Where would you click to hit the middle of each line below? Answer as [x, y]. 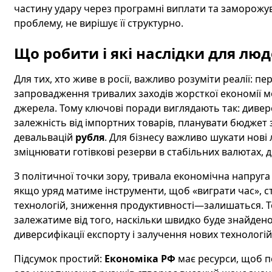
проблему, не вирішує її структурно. [98, 23]
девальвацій [44, 137]
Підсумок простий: [59, 259]
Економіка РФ [140, 259]
